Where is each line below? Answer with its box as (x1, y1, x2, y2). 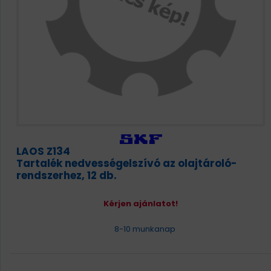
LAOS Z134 (16, 144, 70, 158)
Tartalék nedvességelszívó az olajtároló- (16, 156, 237, 171)
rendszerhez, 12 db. (16, 168, 117, 183)
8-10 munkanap (112, 223, 175, 235)
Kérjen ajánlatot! (103, 198, 178, 209)
